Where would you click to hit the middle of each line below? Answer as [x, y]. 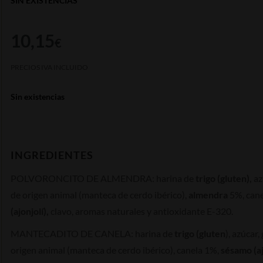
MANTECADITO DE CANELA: [73, 233]
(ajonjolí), [31, 211]
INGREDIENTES [52, 155]
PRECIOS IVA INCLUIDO [49, 67]
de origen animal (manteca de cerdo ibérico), [100, 194]
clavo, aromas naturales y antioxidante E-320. [142, 211]
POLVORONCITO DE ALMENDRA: [82, 178]
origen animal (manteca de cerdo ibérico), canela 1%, [116, 249]
